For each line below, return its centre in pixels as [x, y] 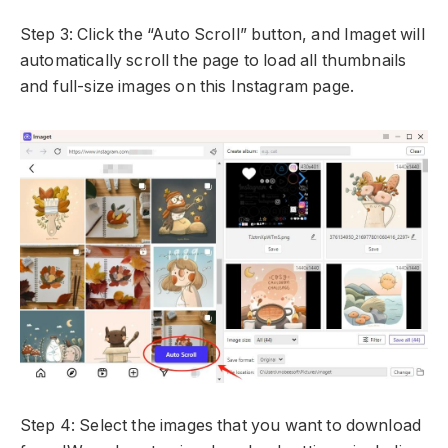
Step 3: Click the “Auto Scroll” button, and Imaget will [222, 34]
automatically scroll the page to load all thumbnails [213, 60]
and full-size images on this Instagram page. [187, 86]
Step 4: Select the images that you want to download [221, 426]
